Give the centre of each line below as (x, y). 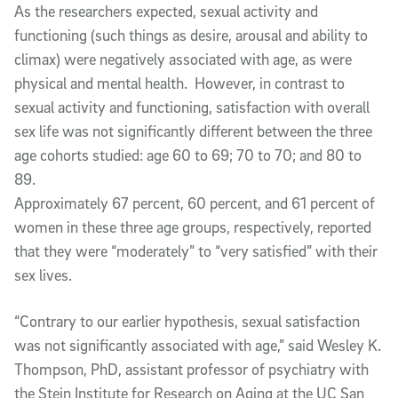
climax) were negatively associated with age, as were (183, 59)
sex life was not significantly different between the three (193, 131)
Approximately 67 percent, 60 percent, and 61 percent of (195, 203)
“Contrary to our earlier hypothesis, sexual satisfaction (187, 321)
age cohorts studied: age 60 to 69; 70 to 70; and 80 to (188, 155)
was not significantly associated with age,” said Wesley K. (198, 345)
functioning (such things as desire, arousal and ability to (191, 35)
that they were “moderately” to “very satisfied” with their (196, 251)
